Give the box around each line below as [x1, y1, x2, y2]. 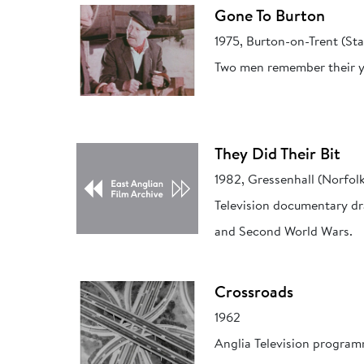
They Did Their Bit [214, 146, 341, 163]
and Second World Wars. [214, 225, 353, 239]
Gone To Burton [214, 8, 326, 25]
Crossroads [214, 284, 294, 301]
